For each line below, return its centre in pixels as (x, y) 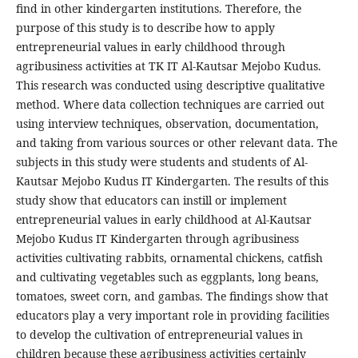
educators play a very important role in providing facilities (172, 316)
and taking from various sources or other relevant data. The (176, 143)
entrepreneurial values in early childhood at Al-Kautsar (163, 220)
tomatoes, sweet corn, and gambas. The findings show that (172, 296)
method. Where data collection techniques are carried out (170, 105)
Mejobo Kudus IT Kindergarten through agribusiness (157, 239)
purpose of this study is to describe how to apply (145, 28)
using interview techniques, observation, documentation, (167, 124)
